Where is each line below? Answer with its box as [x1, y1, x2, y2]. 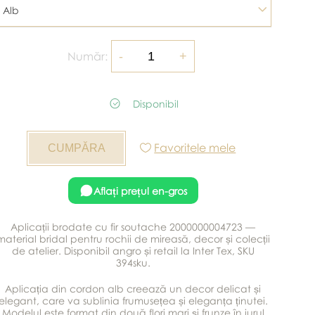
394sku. [115, 257, 150, 269]
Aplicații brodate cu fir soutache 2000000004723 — [11, 221, 256, 233]
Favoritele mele [154, 141, 236, 155]
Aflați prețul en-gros [93, 184, 187, 197]
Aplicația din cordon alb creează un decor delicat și [5, 283, 262, 295]
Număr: [67, 49, 108, 63]
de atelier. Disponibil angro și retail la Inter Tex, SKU [11, 245, 255, 257]
